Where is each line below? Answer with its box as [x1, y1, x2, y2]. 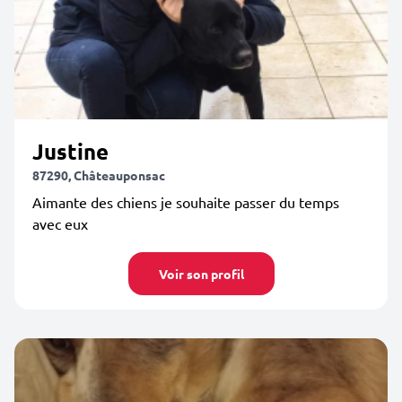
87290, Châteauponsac [32, 167, 165, 183]
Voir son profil [158, 266, 244, 282]
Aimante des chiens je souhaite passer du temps [32, 193, 339, 211]
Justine [32, 137, 109, 165]
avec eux [32, 214, 88, 232]
